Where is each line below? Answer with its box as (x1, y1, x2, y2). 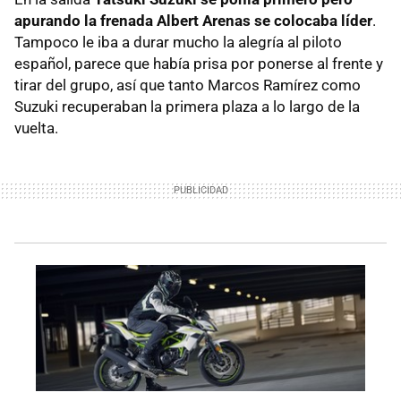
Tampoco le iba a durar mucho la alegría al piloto (14, 33, 342, 52)
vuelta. (14, 119, 58, 138)
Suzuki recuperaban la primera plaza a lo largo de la (14, 98, 360, 116)
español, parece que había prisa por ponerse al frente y (14, 55, 383, 73)
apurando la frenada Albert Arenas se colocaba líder (14, 12, 372, 30)
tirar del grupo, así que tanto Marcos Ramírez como (14, 76, 361, 95)
